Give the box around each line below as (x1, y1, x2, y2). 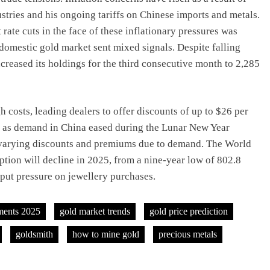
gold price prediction (149, 206, 228, 216)
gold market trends (60, 206, 130, 216)
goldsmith (16, 228, 53, 239)
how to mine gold (72, 228, 139, 239)
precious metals (159, 228, 217, 239)
